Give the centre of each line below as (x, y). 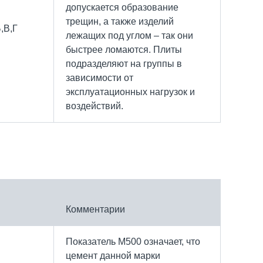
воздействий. (95, 106)
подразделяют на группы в (124, 63)
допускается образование (122, 7)
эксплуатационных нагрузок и (130, 92)
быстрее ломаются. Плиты (124, 49)
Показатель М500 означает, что (133, 241)
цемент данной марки (113, 255)
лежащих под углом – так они (129, 35)
